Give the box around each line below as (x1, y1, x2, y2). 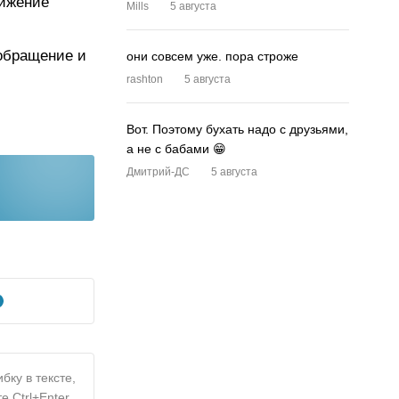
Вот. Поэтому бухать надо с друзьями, (126, 122, 348, 136)
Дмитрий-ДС (126, 166, 190, 178)
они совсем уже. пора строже (126, 49, 298, 63)
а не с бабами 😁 (126, 142, 226, 156)
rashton (126, 73, 163, 85)
